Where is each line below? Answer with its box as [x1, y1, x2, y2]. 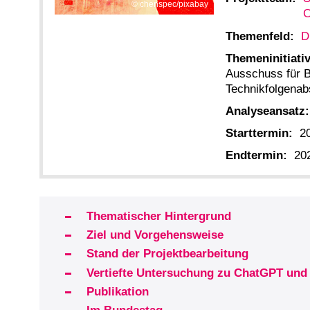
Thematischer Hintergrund [86, 209, 231, 223]
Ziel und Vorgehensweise [86, 228, 224, 242]
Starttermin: [226, 127, 293, 140]
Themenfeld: [226, 29, 294, 43]
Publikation [86, 284, 149, 298]
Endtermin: [226, 149, 287, 163]
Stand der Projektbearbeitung [86, 247, 248, 261]
